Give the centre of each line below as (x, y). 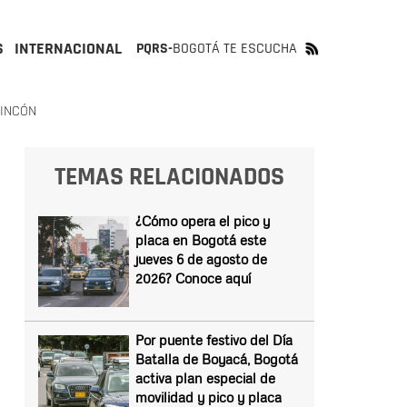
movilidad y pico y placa (208, 397)
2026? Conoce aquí (193, 278)
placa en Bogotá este (200, 240)
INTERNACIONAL (68, 49)
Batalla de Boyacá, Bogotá (216, 359)
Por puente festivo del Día (213, 340)
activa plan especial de (205, 378)
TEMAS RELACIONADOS (169, 177)
